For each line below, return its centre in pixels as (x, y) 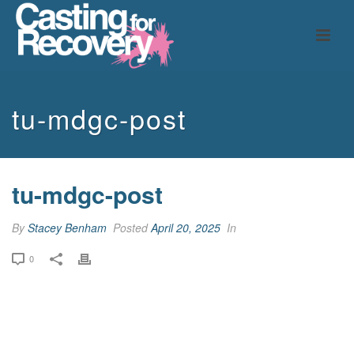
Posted (130, 228)
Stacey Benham (67, 228)
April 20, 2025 (186, 228)
